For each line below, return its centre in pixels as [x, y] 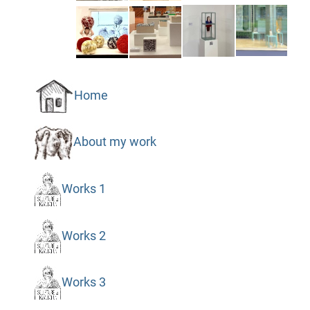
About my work [115, 142]
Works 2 [83, 236]
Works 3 [83, 282]
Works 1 [83, 189]
